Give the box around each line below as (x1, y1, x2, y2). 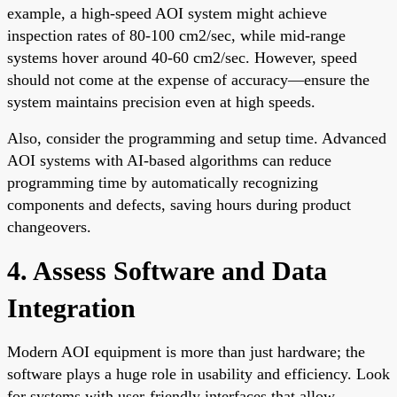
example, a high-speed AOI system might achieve (7, 4, 327, 22)
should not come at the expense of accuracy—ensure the (7, 70, 370, 89)
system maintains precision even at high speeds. (7, 92, 315, 111)
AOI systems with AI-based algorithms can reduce (7, 151, 331, 169)
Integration (7, 292, 136, 323)
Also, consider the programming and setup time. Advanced (7, 128, 386, 147)
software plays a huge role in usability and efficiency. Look (7, 364, 390, 383)
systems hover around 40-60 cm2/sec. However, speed (7, 48, 357, 66)
